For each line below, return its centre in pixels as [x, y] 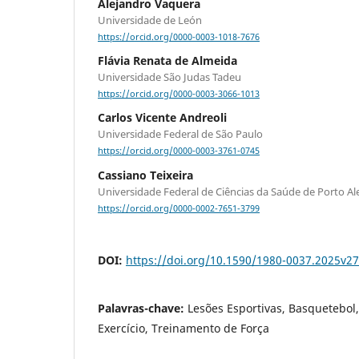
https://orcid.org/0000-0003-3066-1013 [179, 94]
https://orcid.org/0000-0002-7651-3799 [179, 208]
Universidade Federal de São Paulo [180, 134]
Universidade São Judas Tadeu [169, 77]
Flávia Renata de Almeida [167, 61]
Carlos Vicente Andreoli [162, 118]
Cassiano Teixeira [145, 175]
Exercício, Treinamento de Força [184, 328]
